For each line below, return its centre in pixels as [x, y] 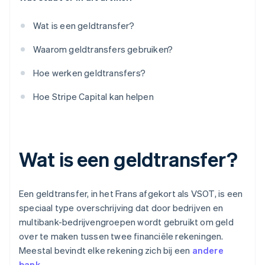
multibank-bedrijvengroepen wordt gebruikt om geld [126, 222]
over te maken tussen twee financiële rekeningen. [121, 236]
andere [208, 251]
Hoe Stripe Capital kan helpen [93, 97]
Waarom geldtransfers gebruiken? [103, 49]
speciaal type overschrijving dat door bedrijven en [121, 208]
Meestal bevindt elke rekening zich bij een [106, 251]
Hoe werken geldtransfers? [89, 73]
